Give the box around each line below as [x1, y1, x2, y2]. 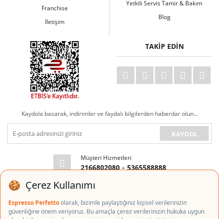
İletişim [45, 18, 65, 26]
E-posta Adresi [82, 182, 122, 191]
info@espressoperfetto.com [82, 192, 176, 201]
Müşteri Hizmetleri [80, 153, 131, 162]
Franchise [42, 4, 68, 12]
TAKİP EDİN [145, 42, 184, 51]
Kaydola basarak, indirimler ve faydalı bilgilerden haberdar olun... [21, 109, 198, 118]
